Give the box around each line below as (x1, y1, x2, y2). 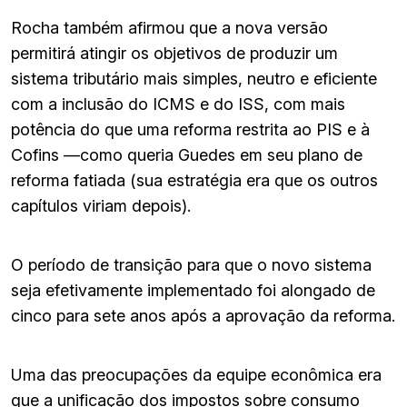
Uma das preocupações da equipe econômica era (11, 364, 382, 384)
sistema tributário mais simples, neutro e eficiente (11, 68, 377, 88)
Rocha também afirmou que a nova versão (11, 17, 328, 37)
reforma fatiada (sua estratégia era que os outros (11, 170, 378, 190)
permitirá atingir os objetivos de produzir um (11, 43, 338, 63)
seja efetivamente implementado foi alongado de (11, 280, 375, 300)
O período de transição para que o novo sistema (11, 254, 372, 274)
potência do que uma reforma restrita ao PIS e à (11, 119, 370, 139)
